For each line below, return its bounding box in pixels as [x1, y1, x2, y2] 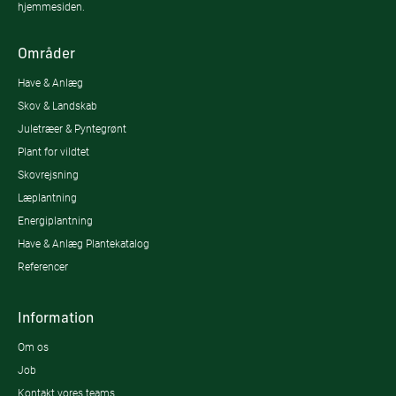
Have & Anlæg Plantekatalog [18, 236, 149, 250]
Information [18, 311, 94, 326]
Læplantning [18, 190, 77, 204]
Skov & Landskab [18, 98, 97, 112]
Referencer [18, 259, 68, 273]
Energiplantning [18, 213, 93, 227]
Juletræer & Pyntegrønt [18, 121, 126, 135]
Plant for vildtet [18, 144, 89, 158]
